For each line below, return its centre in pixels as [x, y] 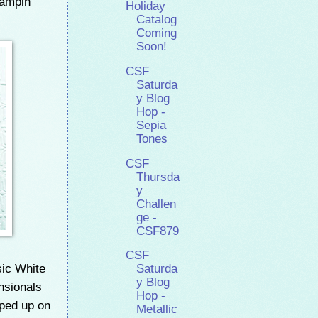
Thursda [158, 177]
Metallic [157, 309]
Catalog [157, 20]
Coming [157, 33]
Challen [157, 204]
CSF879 [158, 231]
